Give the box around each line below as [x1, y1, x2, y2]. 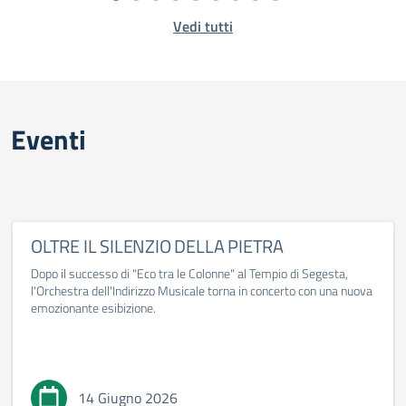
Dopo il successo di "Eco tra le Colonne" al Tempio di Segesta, [31, 264, 348, 283]
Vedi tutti [173, 15, 233, 37]
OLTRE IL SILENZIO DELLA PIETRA [31, 232, 284, 260]
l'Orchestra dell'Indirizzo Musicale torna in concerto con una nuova [31, 281, 372, 300]
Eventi [11, 119, 86, 160]
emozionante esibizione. [31, 298, 156, 317]
